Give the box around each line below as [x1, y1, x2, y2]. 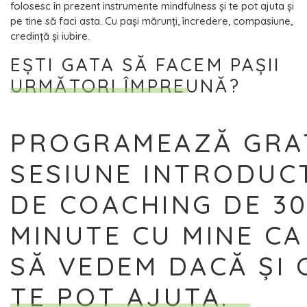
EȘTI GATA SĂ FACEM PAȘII [10, 53, 281, 76]
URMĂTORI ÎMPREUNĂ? [10, 74, 241, 97]
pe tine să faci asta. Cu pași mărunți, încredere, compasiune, [10, 14, 293, 27]
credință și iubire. [10, 29, 90, 42]
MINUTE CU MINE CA [10, 219, 304, 251]
